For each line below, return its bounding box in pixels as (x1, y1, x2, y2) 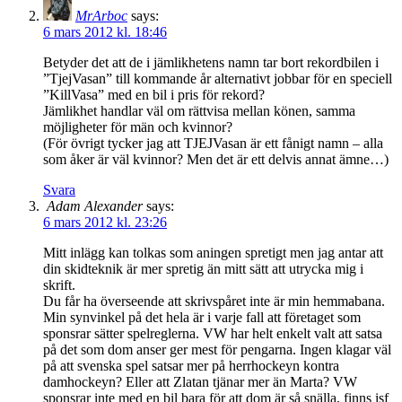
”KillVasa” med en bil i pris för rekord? (43, 86, 265, 102)
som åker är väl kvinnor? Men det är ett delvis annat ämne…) (43, 151, 389, 167)
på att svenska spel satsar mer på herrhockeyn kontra (43, 357, 339, 373)
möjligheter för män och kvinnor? (43, 118, 232, 135)
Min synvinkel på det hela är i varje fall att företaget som (43, 309, 361, 325)
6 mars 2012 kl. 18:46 (43, 23, 167, 39)
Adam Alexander (47, 197, 143, 214)
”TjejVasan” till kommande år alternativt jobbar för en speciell (43, 70, 392, 86)
